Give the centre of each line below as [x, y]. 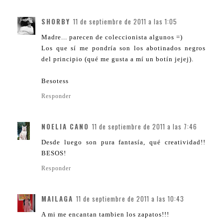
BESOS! [54, 153]
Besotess [55, 81]
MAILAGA [57, 199]
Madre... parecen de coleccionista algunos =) [112, 37]
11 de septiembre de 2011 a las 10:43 [130, 199]
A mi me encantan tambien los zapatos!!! [105, 215]
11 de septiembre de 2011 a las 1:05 [125, 22]
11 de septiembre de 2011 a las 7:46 [145, 127]
